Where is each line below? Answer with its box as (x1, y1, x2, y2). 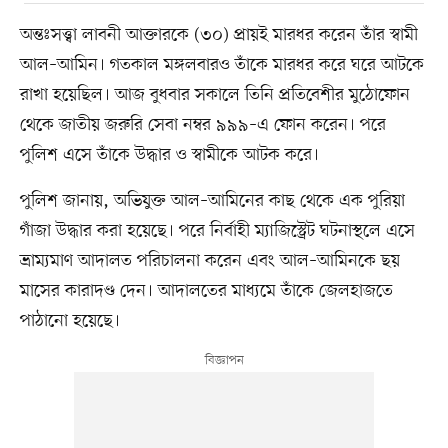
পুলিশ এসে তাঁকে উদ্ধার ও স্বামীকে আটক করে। (19, 142, 319, 167)
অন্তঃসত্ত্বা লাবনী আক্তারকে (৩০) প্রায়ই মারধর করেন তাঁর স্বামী (19, 22, 418, 47)
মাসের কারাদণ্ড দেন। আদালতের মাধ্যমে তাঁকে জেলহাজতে (19, 278, 393, 303)
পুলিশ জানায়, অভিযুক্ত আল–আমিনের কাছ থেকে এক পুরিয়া (19, 188, 405, 213)
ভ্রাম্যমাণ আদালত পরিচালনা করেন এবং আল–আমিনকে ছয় (19, 248, 400, 273)
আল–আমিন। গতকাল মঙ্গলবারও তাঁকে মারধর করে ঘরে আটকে (19, 52, 424, 77)
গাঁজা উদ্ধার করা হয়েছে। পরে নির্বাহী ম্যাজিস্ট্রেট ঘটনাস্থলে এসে (19, 218, 415, 243)
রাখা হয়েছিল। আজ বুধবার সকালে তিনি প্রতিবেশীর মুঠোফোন (19, 82, 410, 107)
